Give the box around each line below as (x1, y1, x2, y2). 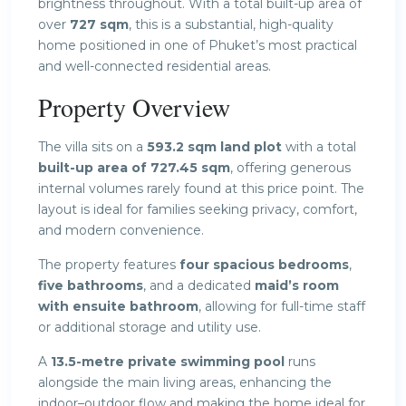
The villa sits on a (38, 138, 147, 155)
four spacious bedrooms (179, 256, 349, 273)
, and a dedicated (143, 276, 255, 294)
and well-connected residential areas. (38, 57, 271, 74)
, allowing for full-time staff (198, 297, 365, 314)
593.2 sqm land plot (147, 138, 282, 155)
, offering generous (230, 159, 351, 176)
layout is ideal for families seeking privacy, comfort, (38, 200, 357, 217)
